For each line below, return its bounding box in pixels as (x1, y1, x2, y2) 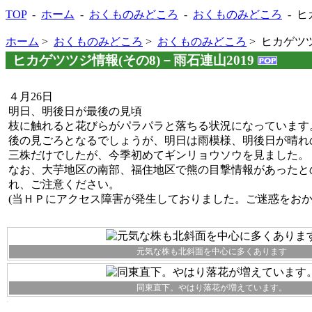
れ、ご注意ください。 (8, 178, 120, 191)
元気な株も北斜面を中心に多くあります (136, 247, 287, 257)
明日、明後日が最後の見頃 (8, 105, 142, 118)
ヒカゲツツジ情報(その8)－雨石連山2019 (13, 53, 258, 68)
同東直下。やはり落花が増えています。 (136, 283, 287, 293)
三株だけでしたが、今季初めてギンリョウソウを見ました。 (8, 149, 309, 162)
